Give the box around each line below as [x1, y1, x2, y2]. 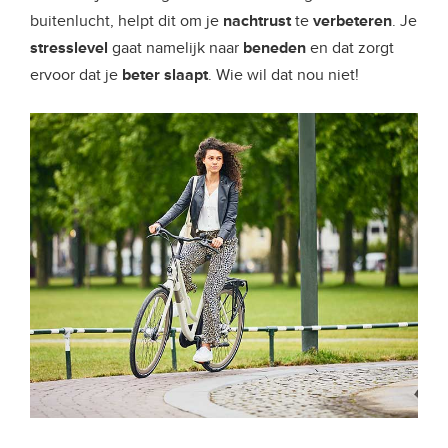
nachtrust [223, 11, 295, 32]
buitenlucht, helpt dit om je [30, 11, 223, 32]
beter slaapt [122, 65, 208, 86]
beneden [243, 38, 310, 59]
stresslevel [30, 38, 112, 59]
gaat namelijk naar [112, 38, 243, 59]
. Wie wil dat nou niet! [208, 65, 359, 86]
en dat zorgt [310, 38, 394, 59]
